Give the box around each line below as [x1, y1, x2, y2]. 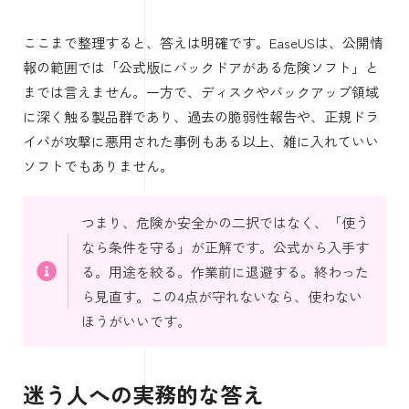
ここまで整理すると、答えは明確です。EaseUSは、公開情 [23, 32, 383, 52]
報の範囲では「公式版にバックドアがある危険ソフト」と [23, 57, 379, 77]
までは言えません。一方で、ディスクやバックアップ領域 [23, 81, 379, 101]
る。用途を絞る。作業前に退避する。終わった [80, 261, 369, 281]
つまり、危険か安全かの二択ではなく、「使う [80, 212, 369, 232]
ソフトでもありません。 [23, 155, 173, 175]
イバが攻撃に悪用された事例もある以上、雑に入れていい [23, 131, 379, 151]
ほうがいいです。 [80, 310, 191, 330]
